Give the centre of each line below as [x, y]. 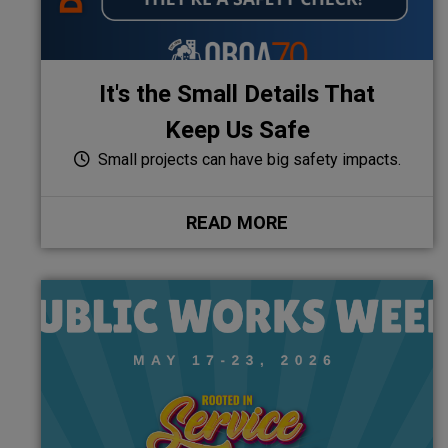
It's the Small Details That [237, 93]
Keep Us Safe [237, 129]
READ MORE [237, 222]
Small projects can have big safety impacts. [247, 159]
